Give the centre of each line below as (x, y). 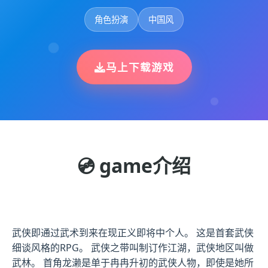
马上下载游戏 (140, 67)
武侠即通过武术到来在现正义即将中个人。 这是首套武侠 (133, 233)
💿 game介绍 (134, 166)
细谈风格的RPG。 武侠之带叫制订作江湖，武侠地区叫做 (133, 248)
